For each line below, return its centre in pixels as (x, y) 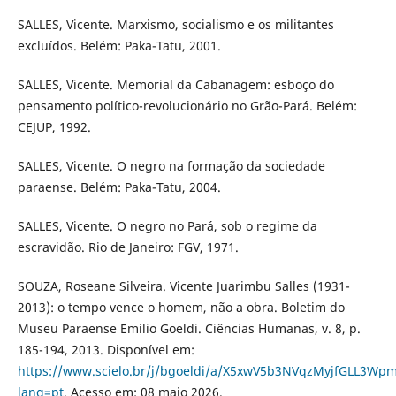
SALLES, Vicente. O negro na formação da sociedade (171, 165)
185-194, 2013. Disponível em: (106, 349)
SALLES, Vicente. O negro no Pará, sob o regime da (167, 225)
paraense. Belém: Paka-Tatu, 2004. (119, 187)
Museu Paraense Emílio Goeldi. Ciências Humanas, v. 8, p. (189, 328)
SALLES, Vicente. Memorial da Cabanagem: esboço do (175, 84)
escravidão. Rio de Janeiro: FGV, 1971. (128, 247)
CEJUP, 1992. (54, 126)
